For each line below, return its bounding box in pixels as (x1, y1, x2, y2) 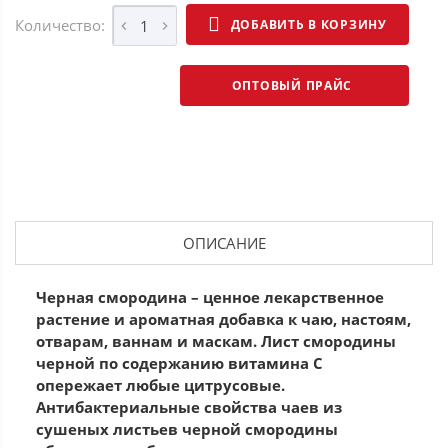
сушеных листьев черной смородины (36, 419, 338, 440)
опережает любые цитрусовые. (36, 375, 285, 396)
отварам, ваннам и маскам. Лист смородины (36, 331, 396, 352)
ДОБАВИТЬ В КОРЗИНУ (230, 15, 387, 33)
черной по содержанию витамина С (36, 353, 323, 374)
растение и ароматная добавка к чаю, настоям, (36, 309, 411, 330)
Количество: (15, 15, 105, 36)
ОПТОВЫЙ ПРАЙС (202, 77, 353, 95)
